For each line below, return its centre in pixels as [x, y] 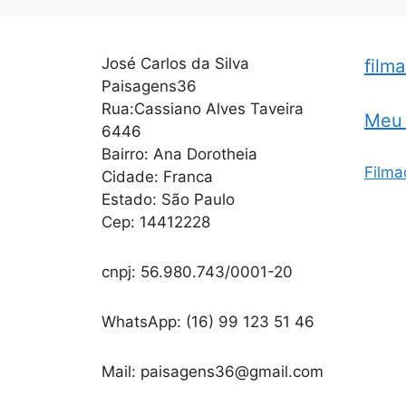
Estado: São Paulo [168, 200]
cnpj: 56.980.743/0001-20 [197, 272]
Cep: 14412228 [156, 222]
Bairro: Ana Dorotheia [179, 155]
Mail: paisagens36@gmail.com [213, 372]
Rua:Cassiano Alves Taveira [203, 109]
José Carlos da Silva [175, 64]
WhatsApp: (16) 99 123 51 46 [208, 322]
